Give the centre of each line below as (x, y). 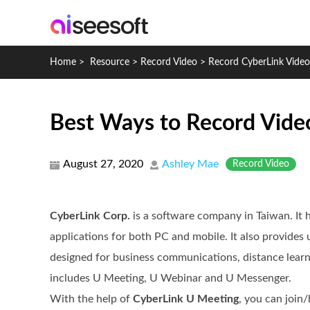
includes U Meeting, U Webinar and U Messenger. (171, 278)
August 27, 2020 (103, 164)
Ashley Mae (190, 164)
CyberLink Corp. (90, 216)
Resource (110, 62)
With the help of (91, 299)
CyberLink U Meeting (186, 299)
